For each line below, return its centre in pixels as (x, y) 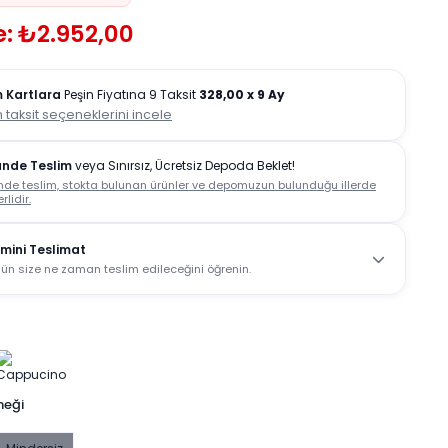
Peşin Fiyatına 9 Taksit (130, 94)
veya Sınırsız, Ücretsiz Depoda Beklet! (183, 165)
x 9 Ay (266, 94)
